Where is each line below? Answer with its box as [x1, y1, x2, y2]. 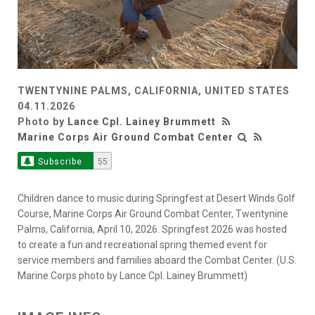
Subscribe [37, 157, 82, 167]
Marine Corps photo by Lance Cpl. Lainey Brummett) [18, 270, 247, 282]
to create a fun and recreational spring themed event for [18, 239, 267, 251]
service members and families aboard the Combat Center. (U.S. [18, 255, 297, 266]
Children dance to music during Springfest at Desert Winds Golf [18, 193, 295, 205]
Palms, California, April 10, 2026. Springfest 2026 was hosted [18, 224, 287, 236]
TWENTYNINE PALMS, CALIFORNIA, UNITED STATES [18, 85, 290, 97]
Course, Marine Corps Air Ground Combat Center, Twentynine [18, 208, 288, 220]
